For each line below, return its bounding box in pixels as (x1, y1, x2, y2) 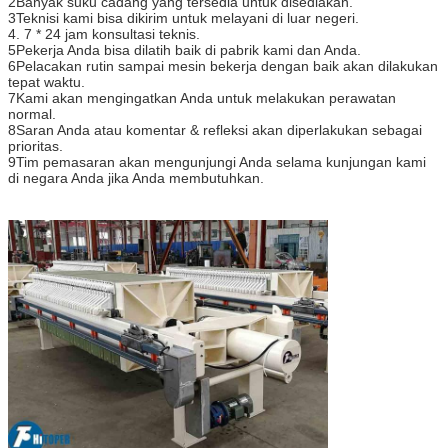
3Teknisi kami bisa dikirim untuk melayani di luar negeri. (8, 9, 359, 26)
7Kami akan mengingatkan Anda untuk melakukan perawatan (8, 89, 396, 106)
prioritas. (8, 137, 63, 154)
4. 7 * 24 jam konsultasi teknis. (8, 25, 200, 42)
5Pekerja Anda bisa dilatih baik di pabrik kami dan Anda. (8, 41, 361, 58)
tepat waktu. (8, 73, 85, 90)
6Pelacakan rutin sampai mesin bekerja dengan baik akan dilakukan (8, 57, 438, 74)
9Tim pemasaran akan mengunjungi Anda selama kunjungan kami (8, 153, 426, 170)
